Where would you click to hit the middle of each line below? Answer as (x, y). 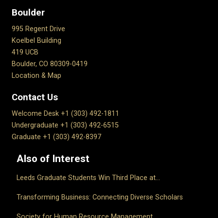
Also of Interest (53, 159)
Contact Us (35, 98)
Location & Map (36, 76)
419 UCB (25, 53)
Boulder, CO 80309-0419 (50, 64)
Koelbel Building (36, 41)
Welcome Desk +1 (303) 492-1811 (65, 114)
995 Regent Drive (38, 29)
